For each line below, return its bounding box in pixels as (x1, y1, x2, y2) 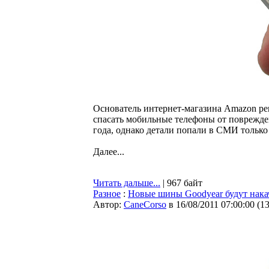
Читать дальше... (93, 178, 160, 188)
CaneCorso (124, 199, 166, 210)
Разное (93, 189, 121, 199)
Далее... (93, 147, 124, 157)
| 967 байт (160, 178, 202, 188)
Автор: (93, 199, 124, 210)
